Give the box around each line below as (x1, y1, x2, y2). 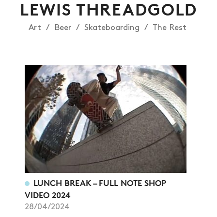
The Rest (152, 24, 186, 32)
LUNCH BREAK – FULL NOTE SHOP (33, 178, 167, 188)
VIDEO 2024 (24, 190, 70, 201)
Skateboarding (84, 24, 139, 32)
